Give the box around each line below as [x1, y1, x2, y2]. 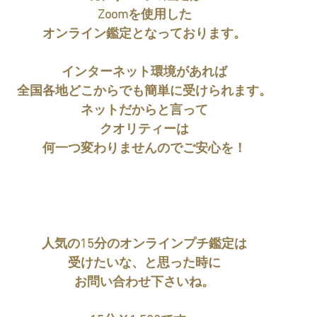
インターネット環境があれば [62, 64, 227, 80]
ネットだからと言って [81, 103, 208, 118]
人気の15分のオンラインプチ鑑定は [42, 236, 247, 252]
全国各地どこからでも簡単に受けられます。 [17, 83, 272, 99]
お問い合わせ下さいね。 [74, 275, 214, 290]
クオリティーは [100, 122, 189, 137]
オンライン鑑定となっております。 [42, 26, 246, 42]
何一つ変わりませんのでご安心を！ [42, 141, 246, 156]
